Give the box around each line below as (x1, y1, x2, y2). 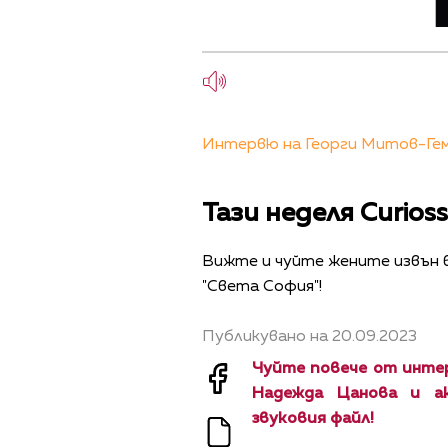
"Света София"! (202, 279, 322, 296)
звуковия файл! (252, 410, 374, 427)
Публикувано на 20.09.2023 (202, 328, 417, 345)
